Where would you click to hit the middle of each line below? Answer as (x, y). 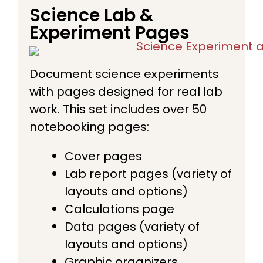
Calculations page (119, 209)
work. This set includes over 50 (118, 109)
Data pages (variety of (132, 226)
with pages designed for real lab (126, 91)
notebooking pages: (89, 127)
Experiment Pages (109, 33)
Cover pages (103, 156)
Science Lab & (92, 15)
